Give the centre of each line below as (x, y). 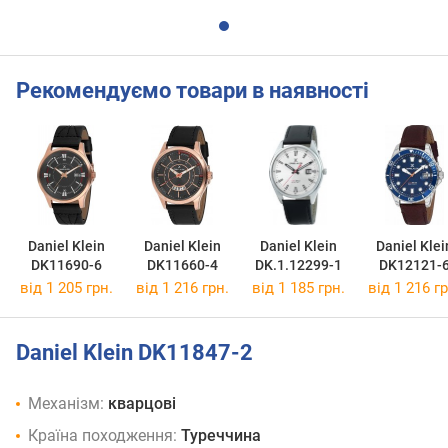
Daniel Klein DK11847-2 (134, 353)
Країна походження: (102, 435)
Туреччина (221, 435)
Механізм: (66, 403)
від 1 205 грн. (66, 288)
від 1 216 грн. (182, 288)
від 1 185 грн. (298, 288)
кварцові (142, 403)
